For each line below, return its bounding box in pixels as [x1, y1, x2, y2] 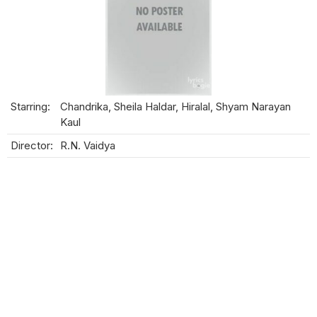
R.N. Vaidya [60, 139, 115, 153]
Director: [11, 139, 53, 153]
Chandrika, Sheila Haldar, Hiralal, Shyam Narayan [60, 100, 291, 114]
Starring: [11, 100, 50, 114]
